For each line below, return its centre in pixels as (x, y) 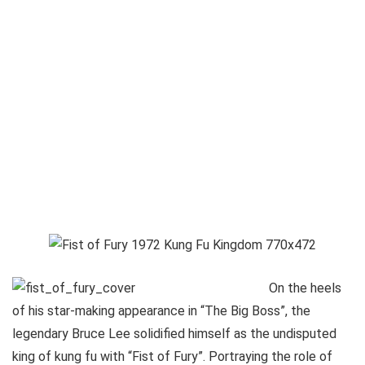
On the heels (305, 288)
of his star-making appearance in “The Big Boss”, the (161, 311)
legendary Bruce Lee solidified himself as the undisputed (174, 334)
